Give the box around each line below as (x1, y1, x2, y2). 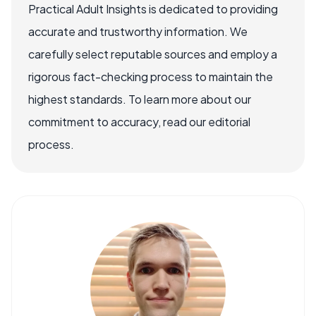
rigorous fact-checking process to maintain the (28, 69, 273, 84)
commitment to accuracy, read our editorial (28, 114, 250, 129)
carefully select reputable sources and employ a (28, 47, 277, 61)
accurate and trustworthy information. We (28, 24, 248, 39)
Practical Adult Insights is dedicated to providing (28, 1, 278, 16)
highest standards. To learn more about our (28, 92, 251, 107)
